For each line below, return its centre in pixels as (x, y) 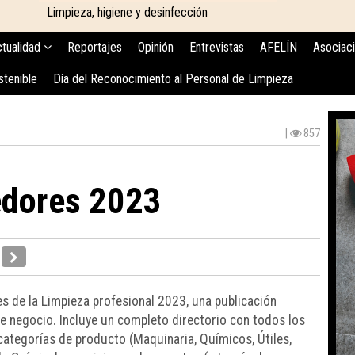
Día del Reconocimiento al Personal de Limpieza (173, 78)
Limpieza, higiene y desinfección (127, 12)
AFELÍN (279, 47)
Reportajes (95, 47)
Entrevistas (217, 47)
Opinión (156, 47)
